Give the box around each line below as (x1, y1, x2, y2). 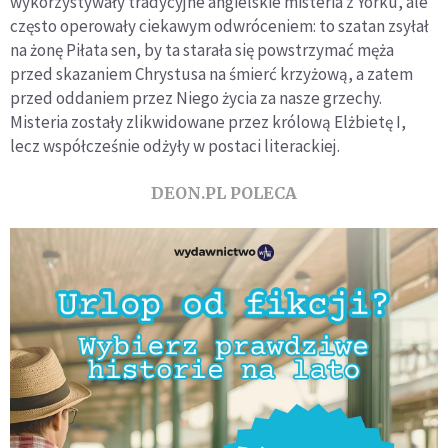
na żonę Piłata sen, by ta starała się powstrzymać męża (10, 39, 394, 61)
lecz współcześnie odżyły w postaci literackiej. (10, 135, 340, 157)
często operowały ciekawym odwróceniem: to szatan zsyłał (10, 15, 429, 37)
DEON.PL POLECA (151, 183, 297, 203)
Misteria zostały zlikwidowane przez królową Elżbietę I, (10, 111, 406, 133)
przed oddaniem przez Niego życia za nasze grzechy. (10, 87, 382, 109)
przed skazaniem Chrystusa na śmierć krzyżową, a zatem (10, 63, 413, 85)
